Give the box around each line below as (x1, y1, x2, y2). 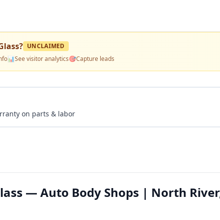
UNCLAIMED (27, 42, 65, 50)
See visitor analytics (15, 55, 69, 63)
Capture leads (76, 55, 114, 63)
